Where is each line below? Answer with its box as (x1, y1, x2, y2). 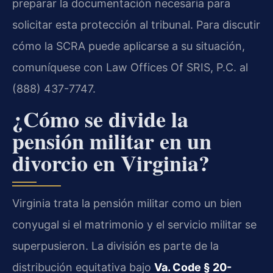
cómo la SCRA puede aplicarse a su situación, (12, 39, 245, 52)
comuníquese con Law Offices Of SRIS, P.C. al (12, 60, 248, 74)
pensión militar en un (12, 124, 211, 157)
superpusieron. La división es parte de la (12, 239, 219, 252)
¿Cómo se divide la (12, 102, 188, 135)
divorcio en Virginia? (12, 146, 210, 179)
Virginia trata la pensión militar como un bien (12, 196, 242, 210)
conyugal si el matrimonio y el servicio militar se (12, 218, 257, 231)
